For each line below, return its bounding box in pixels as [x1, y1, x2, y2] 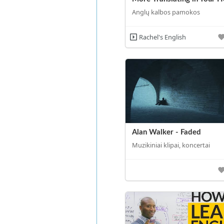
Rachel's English [138, 32, 186, 41]
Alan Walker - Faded [131, 128, 201, 136]
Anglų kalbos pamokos [131, 7, 200, 16]
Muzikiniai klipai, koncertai [131, 140, 210, 149]
